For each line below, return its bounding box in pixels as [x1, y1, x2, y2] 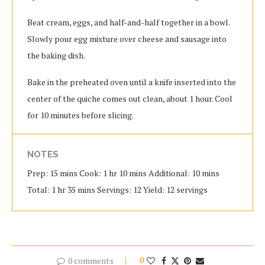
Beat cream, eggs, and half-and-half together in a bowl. [27, 17, 230, 28]
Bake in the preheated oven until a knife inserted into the [27, 76, 236, 88]
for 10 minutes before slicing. [27, 109, 134, 121]
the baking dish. [27, 50, 85, 61]
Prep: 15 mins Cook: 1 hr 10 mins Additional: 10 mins [27, 167, 219, 179]
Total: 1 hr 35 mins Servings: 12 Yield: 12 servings [27, 184, 208, 195]
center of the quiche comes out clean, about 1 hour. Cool [27, 93, 232, 104]
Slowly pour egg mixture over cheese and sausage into [27, 33, 227, 44]
